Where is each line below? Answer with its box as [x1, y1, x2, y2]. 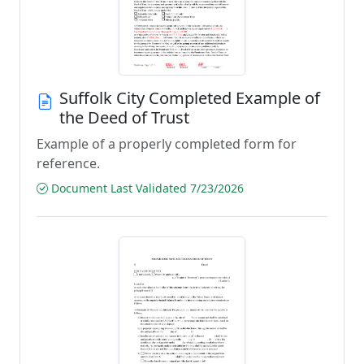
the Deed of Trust [59, 106, 189, 128]
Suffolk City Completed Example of [59, 87, 320, 109]
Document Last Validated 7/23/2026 [48, 180, 244, 196]
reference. [37, 154, 100, 172]
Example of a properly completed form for [37, 135, 297, 153]
